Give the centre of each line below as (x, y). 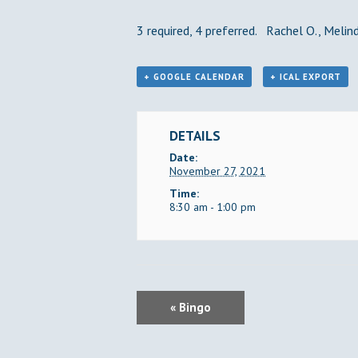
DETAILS (195, 136)
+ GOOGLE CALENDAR (194, 77)
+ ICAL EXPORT (305, 77)
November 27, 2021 (217, 171)
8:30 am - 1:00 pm (213, 207)
